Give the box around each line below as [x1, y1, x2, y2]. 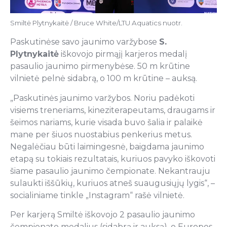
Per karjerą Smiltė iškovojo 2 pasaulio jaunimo [10, 209, 195, 219]
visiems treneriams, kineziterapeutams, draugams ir [10, 105, 215, 115]
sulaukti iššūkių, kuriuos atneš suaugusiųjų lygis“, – [10, 178, 215, 188]
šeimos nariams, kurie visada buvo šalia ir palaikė [10, 117, 203, 127]
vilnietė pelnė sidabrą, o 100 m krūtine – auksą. [10, 73, 197, 84]
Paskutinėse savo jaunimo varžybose [10, 37, 159, 47]
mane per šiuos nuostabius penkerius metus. [10, 129, 192, 139]
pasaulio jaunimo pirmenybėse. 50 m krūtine [10, 61, 190, 71]
